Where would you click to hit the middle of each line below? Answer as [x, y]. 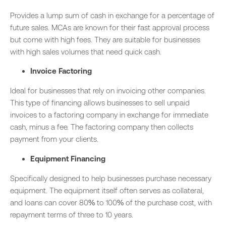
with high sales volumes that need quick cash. [86, 51]
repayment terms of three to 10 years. [72, 214]
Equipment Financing [68, 158]
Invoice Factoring [61, 71]
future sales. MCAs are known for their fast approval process [110, 27]
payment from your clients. [54, 139]
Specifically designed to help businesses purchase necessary [111, 178]
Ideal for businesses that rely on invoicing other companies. [108, 91]
